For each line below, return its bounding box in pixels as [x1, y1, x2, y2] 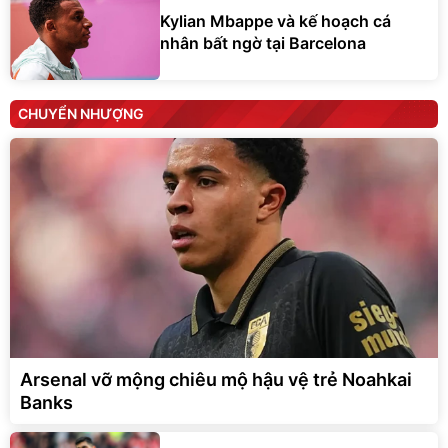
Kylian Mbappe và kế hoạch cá [160, 11, 391, 32]
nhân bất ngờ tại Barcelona [160, 33, 366, 54]
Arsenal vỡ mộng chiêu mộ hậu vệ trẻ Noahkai [20, 368, 412, 390]
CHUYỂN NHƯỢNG [18, 104, 144, 122]
